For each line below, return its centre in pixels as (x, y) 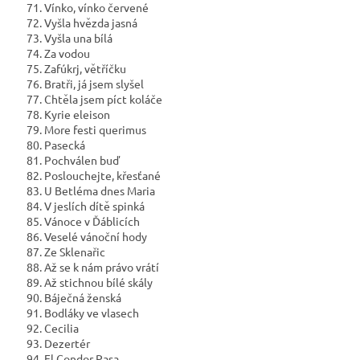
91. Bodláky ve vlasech (82, 313)
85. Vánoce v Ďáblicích (82, 221)
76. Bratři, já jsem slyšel (84, 84)
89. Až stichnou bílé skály (88, 282)
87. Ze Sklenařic (65, 252)
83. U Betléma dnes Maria (90, 191)
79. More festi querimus (85, 130)
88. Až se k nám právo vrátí (92, 267)
